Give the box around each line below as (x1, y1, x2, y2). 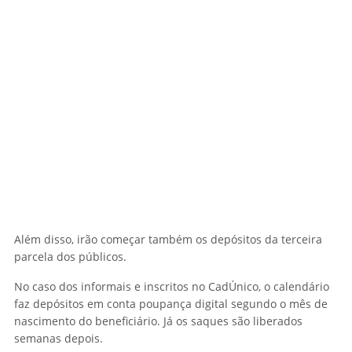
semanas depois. (14, 331, 103, 346)
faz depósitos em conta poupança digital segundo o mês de (14, 296, 328, 312)
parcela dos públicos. (14, 249, 126, 265)
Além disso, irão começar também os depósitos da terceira (14, 232, 322, 247)
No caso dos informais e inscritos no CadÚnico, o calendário (14, 279, 329, 295)
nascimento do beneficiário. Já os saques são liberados (14, 313, 302, 329)
